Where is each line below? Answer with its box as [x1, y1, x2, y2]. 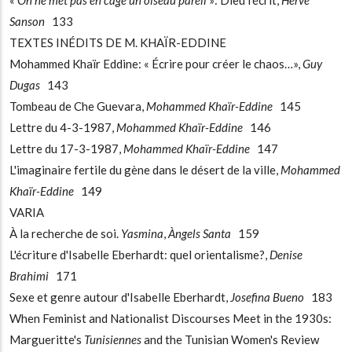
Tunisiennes [84, 332, 141, 347]
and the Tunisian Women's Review [141, 332, 319, 347]
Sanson [9, 14, 45, 29]
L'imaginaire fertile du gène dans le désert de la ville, [9, 163, 280, 178]
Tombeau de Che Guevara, [9, 99, 146, 114]
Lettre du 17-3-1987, [9, 141, 123, 156]
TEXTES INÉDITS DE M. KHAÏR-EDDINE [9, 35, 226, 50]
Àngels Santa [168, 226, 231, 241]
